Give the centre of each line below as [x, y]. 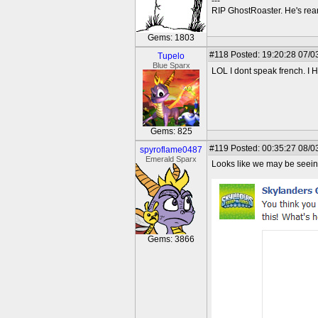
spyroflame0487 [171, 150]
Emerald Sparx [171, 159]
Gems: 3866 [171, 239]
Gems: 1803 [171, 38]
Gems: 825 [171, 131]
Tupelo [171, 56]
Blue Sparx [171, 65]
